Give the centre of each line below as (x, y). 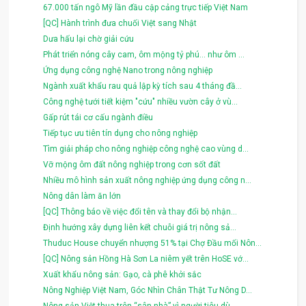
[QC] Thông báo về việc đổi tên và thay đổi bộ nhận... (140, 211)
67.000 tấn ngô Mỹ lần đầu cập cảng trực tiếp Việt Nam (146, 7)
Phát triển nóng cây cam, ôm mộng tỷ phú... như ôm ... (144, 54)
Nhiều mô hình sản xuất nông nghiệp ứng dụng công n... (148, 180)
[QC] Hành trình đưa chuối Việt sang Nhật (120, 23)
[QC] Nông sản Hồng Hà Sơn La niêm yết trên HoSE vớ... (146, 259)
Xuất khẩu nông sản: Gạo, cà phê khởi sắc (123, 274)
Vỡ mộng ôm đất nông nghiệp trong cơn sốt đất (132, 164)
